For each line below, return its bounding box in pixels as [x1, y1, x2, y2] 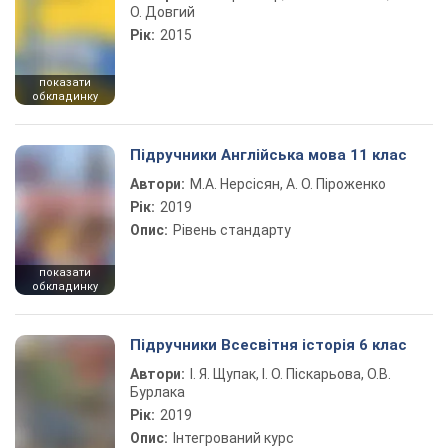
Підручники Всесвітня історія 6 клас [130, 336, 407, 354]
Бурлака [130, 384, 185, 400]
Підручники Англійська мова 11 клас [130, 146, 407, 164]
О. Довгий [130, 4, 195, 20]
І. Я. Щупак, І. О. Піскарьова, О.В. [190, 366, 391, 382]
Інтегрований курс [173, 430, 294, 446]
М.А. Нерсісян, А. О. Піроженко [190, 176, 386, 192]
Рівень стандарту [173, 222, 291, 238]
